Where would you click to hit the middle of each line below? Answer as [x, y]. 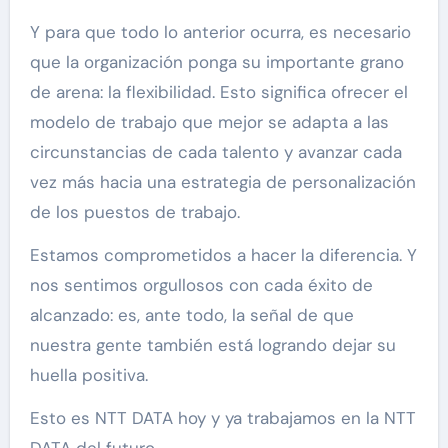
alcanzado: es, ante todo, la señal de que [191, 315]
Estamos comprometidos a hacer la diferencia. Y [223, 255]
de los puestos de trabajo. [134, 212]
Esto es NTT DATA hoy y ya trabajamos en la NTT [222, 418]
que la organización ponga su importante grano [216, 62]
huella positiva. [88, 375]
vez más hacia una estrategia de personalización [222, 182]
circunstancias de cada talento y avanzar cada [215, 152]
